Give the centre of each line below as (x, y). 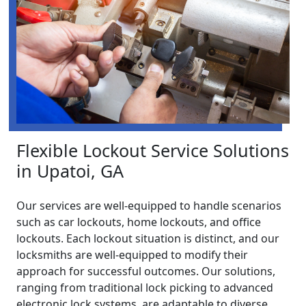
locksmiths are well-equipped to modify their (132, 255)
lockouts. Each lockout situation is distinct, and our (148, 239)
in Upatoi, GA (70, 171)
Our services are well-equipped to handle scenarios (149, 206)
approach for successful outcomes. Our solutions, (146, 272)
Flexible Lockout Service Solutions (153, 151)
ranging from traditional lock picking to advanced (145, 288)
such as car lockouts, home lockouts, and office (139, 222)
